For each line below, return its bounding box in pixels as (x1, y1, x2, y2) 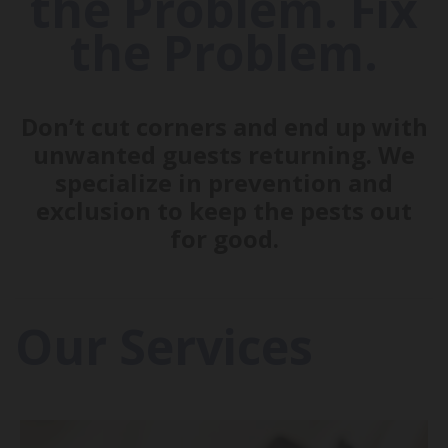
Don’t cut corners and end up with (20, 110, 428, 144)
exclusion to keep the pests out (36, 194, 412, 228)
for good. (169, 222, 279, 256)
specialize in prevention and (55, 166, 393, 200)
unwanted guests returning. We (33, 138, 415, 172)
